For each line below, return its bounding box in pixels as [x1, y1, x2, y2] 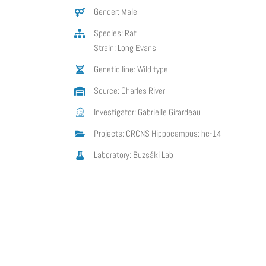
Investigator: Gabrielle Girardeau [94, 106, 201, 118]
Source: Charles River [94, 85, 165, 97]
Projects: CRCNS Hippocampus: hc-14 [94, 128, 221, 140]
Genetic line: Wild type [94, 64, 168, 75]
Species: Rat [94, 27, 137, 39]
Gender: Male [94, 6, 137, 18]
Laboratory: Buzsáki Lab [94, 149, 173, 161]
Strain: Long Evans [94, 42, 156, 54]
